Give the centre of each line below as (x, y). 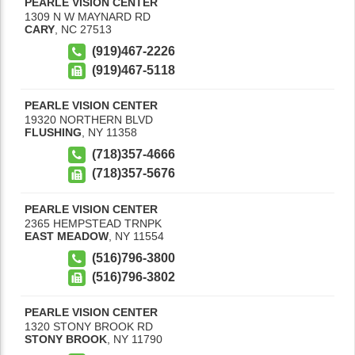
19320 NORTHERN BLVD (89, 120)
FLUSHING (53, 133)
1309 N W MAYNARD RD (88, 16)
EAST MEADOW (67, 236)
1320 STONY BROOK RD (89, 327)
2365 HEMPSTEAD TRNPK (93, 223)
